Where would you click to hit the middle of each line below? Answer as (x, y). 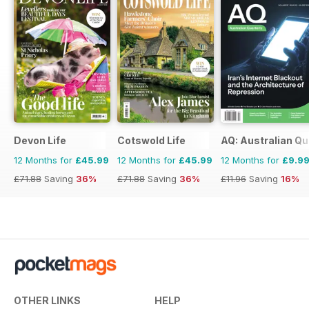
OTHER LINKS (47, 301)
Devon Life (40, 141)
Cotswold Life (151, 141)
